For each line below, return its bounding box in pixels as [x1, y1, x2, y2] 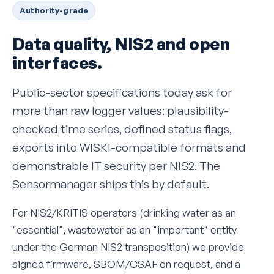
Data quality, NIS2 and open [12, 34, 230, 55]
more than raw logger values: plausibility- [12, 103, 229, 118]
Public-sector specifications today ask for [12, 84, 232, 100]
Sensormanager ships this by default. [12, 176, 209, 191]
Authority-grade [20, 5, 89, 15]
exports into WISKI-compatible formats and [12, 139, 246, 155]
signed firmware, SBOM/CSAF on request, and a [12, 257, 240, 271]
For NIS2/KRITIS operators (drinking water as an [12, 206, 236, 220]
